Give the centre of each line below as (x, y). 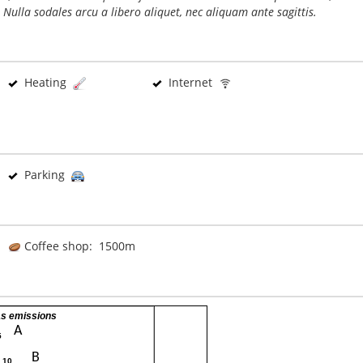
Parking (45, 175)
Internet (190, 82)
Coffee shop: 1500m (78, 246)
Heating (45, 82)
